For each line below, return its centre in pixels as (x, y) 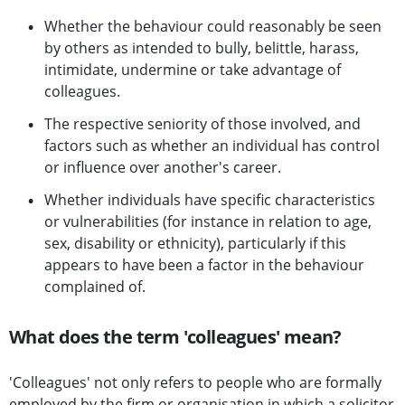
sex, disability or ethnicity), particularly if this (195, 244)
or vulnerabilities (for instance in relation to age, (208, 222)
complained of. (95, 287)
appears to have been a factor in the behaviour (204, 265)
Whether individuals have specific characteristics (210, 200)
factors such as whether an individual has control (212, 146)
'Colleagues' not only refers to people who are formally (195, 383)
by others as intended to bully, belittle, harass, (202, 48)
